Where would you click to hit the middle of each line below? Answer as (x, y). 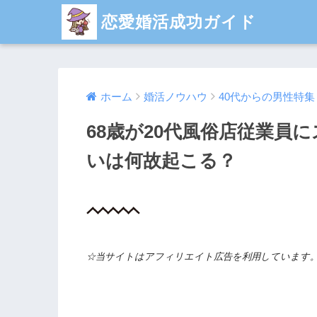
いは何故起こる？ (161, 161)
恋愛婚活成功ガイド (179, 22)
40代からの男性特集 (267, 97)
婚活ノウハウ (175, 97)
